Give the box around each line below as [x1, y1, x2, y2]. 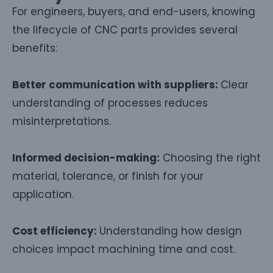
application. [12, 186, 74, 202]
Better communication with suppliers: [12, 77, 221, 92]
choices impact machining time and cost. [12, 241, 235, 257]
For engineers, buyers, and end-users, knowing [12, 4, 255, 19]
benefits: [12, 40, 57, 55]
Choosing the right [160, 150, 261, 165]
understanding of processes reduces [12, 95, 208, 110]
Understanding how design [99, 223, 242, 238]
